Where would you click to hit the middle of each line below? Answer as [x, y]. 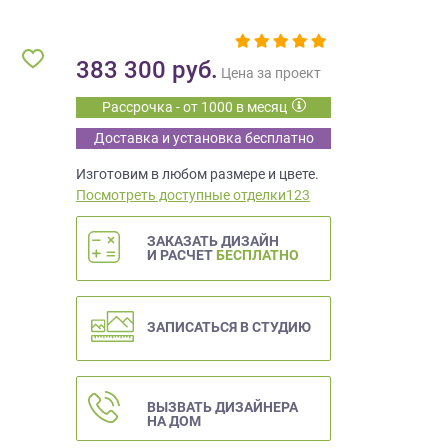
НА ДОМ [174, 420]
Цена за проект [271, 72]
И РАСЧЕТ [181, 254]
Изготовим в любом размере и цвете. [197, 173]
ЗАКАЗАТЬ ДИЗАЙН [213, 240]
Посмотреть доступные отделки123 [193, 194]
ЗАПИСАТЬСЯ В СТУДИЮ [229, 326]
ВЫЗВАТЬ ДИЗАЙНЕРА [222, 406]
